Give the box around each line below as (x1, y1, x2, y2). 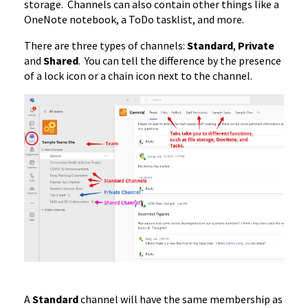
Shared (43, 54, 78, 68)
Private (238, 38, 274, 53)
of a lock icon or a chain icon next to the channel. (24, 69, 252, 83)
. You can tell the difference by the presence (78, 54, 281, 68)
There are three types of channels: (24, 38, 187, 53)
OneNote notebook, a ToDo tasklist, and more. (24, 12, 244, 27)
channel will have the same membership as (80, 292, 283, 307)
